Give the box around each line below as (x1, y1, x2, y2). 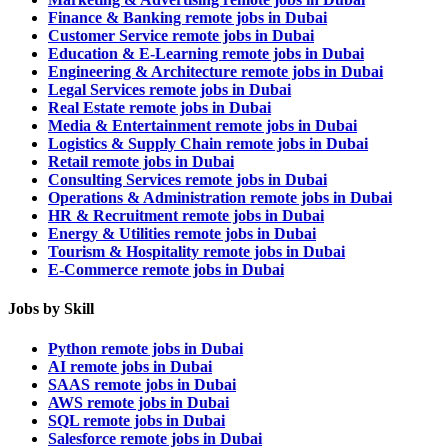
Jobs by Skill (8, 300, 94, 318)
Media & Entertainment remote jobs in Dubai (48, 117, 357, 135)
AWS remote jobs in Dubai (48, 393, 229, 411)
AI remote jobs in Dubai (48, 357, 212, 375)
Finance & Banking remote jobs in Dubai (48, 9, 327, 27)
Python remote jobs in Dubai (48, 339, 243, 357)
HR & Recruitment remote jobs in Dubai (48, 207, 324, 225)
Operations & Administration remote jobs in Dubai (48, 189, 392, 207)
